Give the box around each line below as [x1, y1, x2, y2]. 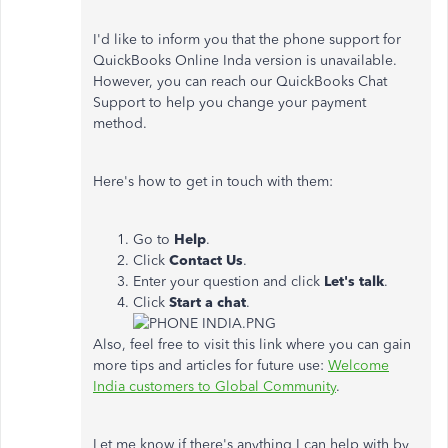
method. [93, 114, 147, 132]
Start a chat [165, 293, 246, 311]
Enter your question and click [133, 272, 324, 290]
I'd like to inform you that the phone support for [93, 30, 401, 48]
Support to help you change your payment [93, 93, 366, 111]
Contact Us [169, 251, 243, 269]
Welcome [328, 356, 389, 374]
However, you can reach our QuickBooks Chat [93, 72, 387, 90]
